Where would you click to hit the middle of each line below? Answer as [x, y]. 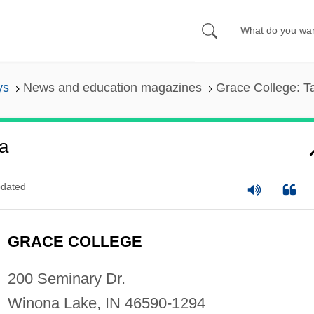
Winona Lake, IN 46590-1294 [106, 303]
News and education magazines [112, 88]
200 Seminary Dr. [66, 278]
